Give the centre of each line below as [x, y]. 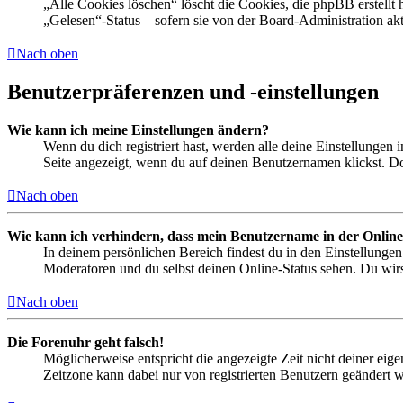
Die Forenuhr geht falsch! [85, 343]
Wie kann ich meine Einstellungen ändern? [138, 130]
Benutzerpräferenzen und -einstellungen [193, 92]
